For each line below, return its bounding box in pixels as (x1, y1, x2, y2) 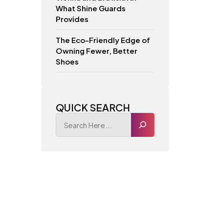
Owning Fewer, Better (55, 45, 137, 55)
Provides (55, 14, 88, 23)
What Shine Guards (55, 3, 126, 13)
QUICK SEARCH (55, 101, 130, 113)
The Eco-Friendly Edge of (55, 35, 150, 44)
